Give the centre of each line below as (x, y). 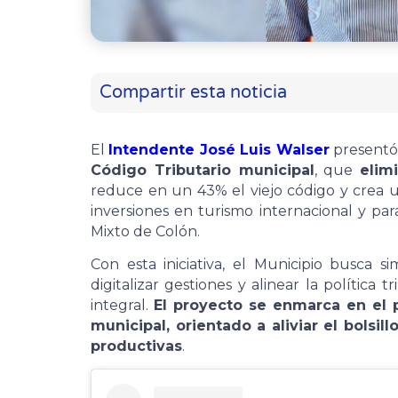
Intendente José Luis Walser (219, 149)
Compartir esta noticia (193, 93)
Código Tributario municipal (203, 170)
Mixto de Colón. (145, 231)
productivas (136, 346)
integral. (123, 306)
